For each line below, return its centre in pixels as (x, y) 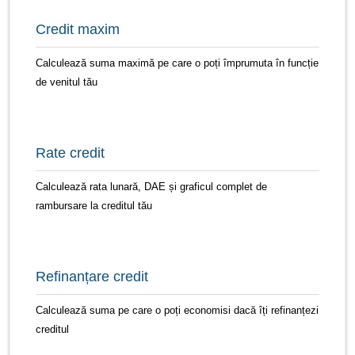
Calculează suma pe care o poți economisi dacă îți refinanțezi (177, 310)
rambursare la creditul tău (94, 205)
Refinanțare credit (92, 276)
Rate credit (70, 153)
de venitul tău (67, 82)
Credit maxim (78, 29)
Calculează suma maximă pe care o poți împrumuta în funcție (177, 63)
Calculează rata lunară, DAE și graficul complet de (151, 186)
